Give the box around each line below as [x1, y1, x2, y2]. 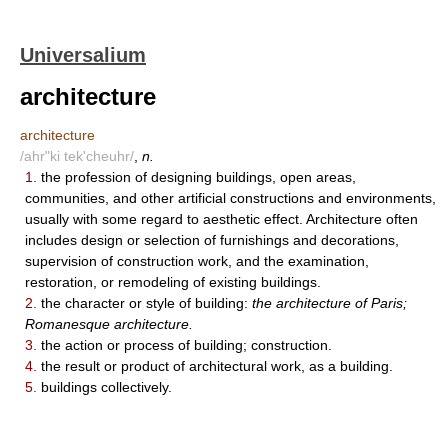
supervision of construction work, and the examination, [25, 253, 369, 269]
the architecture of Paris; [252, 295, 407, 311]
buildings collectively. [37, 379, 172, 395]
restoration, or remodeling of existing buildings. [25, 274, 321, 290]
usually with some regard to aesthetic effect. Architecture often [25, 211, 418, 227]
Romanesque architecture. [25, 316, 193, 332]
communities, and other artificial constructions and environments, [25, 190, 436, 206]
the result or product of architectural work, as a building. [37, 358, 393, 374]
